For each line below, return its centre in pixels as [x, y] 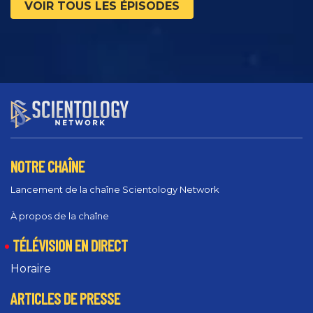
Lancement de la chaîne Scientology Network [115, 190]
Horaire [31, 269]
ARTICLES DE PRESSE [65, 299]
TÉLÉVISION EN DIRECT [70, 246]
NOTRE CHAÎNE [48, 166]
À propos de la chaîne [60, 216]
